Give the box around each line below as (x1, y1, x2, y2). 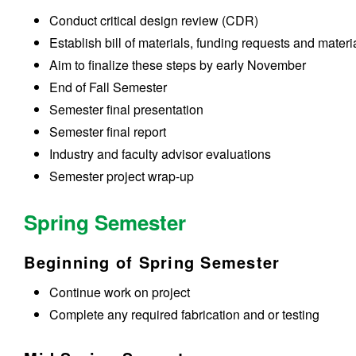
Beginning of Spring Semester (24, 250, 281, 274)
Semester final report (49, 122, 167, 141)
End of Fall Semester (49, 78, 168, 97)
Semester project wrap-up (49, 167, 195, 186)
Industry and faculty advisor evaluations (49, 145, 272, 164)
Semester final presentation (49, 100, 204, 119)
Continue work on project (49, 283, 191, 302)
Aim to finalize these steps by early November (49, 56, 310, 75)
